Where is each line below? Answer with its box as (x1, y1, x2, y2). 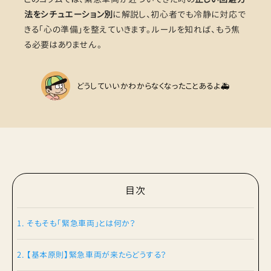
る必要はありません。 (24, 39, 102, 51)
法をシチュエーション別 (24, 8, 114, 21)
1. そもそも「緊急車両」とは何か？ (17, 218, 135, 229)
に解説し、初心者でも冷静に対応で (113, 8, 246, 21)
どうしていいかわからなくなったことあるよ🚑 (77, 80, 230, 91)
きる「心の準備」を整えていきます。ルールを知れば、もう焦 (24, 24, 240, 36)
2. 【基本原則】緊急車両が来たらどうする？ (17, 249, 167, 261)
